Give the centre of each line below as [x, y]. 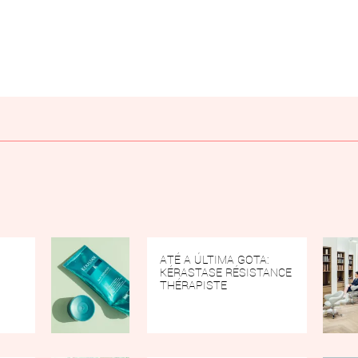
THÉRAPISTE [194, 285]
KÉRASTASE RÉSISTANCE [226, 272]
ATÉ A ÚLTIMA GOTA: [215, 259]
